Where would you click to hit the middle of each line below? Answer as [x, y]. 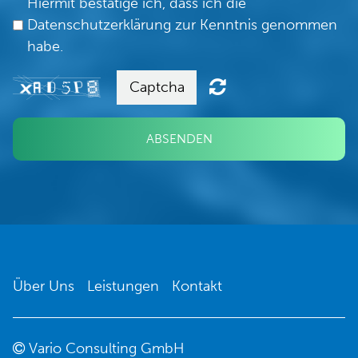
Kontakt [197, 286]
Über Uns [44, 286]
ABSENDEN [179, 138]
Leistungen [123, 286]
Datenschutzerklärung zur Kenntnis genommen [182, 24]
